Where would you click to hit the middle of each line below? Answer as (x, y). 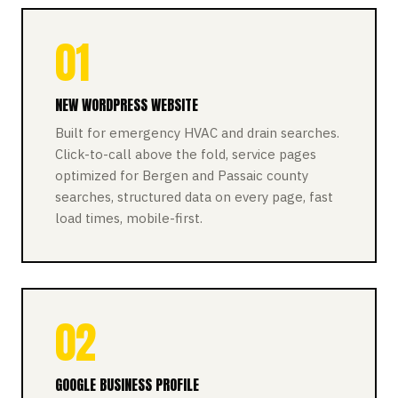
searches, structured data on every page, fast (194, 197)
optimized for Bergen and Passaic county (182, 175)
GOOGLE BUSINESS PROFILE (127, 385)
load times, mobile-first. (129, 218)
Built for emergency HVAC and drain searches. (197, 133)
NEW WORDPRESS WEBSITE (127, 105)
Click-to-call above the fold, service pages (186, 154)
